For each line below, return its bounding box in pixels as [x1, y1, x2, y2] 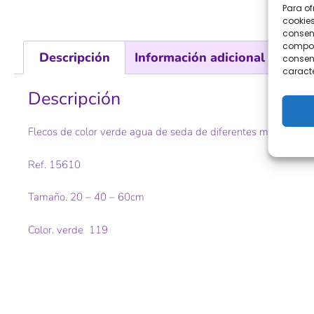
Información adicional [134, 48, 265, 66]
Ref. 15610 [28, 157, 81, 172]
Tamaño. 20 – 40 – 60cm [28, 190, 144, 205]
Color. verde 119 [28, 222, 108, 237]
